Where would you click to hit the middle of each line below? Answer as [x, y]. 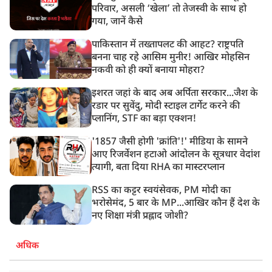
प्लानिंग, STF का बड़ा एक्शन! [144, 119]
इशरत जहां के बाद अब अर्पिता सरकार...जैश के [175, 93]
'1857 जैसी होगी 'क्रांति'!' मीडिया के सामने [170, 142]
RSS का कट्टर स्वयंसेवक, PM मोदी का [161, 191]
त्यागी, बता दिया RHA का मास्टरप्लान [158, 168]
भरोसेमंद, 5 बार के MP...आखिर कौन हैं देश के [176, 203]
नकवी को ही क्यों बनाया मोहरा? [148, 70]
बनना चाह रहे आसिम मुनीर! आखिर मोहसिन [171, 58]
